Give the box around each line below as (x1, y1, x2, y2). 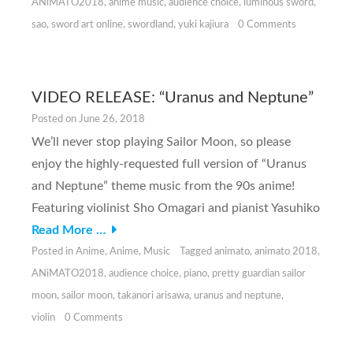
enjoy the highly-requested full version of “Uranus (32, 158, 307, 171)
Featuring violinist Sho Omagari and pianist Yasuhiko (32, 202, 320, 215)
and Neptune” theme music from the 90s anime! (32, 180, 295, 193)
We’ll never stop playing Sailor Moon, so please (32, 136, 291, 149)
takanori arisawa (117, 291, 189, 302)
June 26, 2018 (79, 114, 145, 125)
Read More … (32, 224, 106, 237)
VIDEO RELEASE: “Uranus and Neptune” (32, 90, 314, 106)
